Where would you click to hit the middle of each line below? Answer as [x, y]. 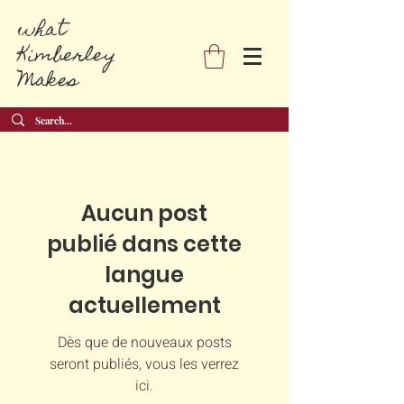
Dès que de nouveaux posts [144, 343]
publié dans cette [144, 244]
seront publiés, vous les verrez [144, 365]
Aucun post [144, 214]
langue [144, 275]
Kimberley [67, 56]
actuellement [144, 306]
